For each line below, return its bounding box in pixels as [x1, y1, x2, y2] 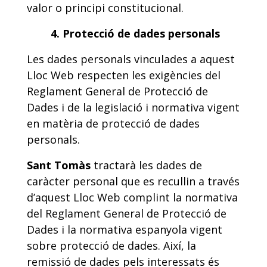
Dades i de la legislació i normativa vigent [27, 100, 240, 114]
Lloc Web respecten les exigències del [27, 68, 221, 82]
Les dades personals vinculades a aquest [27, 52, 235, 66]
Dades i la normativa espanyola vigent [27, 222, 222, 237]
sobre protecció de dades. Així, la [27, 238, 196, 253]
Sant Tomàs [27, 158, 91, 172]
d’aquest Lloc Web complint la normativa [27, 190, 238, 204]
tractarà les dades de [91, 158, 202, 172]
